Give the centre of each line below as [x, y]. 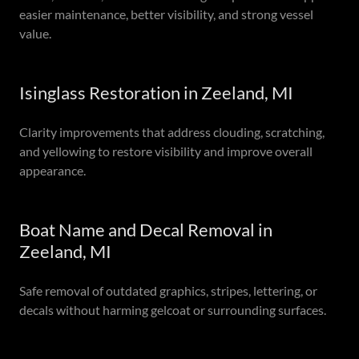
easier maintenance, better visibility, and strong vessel [166, 14]
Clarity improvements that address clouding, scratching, [172, 132]
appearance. [52, 170]
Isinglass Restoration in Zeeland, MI [156, 93]
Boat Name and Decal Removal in [146, 230]
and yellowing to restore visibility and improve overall [166, 151]
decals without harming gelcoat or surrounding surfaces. [173, 310]
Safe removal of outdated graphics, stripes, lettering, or [168, 290]
